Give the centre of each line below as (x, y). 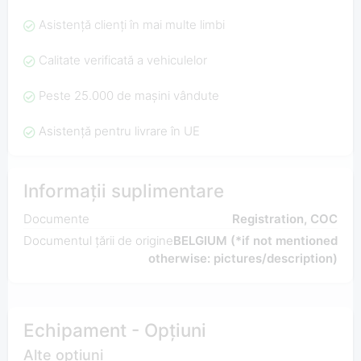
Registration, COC (285, 219)
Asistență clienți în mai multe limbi (131, 25)
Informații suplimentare (123, 191)
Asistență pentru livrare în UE (119, 131)
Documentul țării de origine (98, 241)
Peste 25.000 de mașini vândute (129, 96)
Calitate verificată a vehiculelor (122, 60)
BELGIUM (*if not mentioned (256, 241)
